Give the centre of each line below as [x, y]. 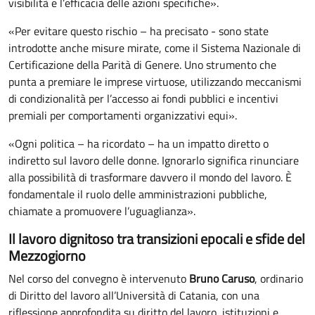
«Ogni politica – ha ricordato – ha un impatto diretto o [139, 144]
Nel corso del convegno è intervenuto [99, 279]
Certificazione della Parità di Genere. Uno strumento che [142, 65]
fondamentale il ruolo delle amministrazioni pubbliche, [138, 194]
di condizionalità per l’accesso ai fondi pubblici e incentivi [143, 99]
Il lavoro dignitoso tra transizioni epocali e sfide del [157, 239]
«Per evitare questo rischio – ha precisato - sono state [139, 31]
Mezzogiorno [47, 256]
